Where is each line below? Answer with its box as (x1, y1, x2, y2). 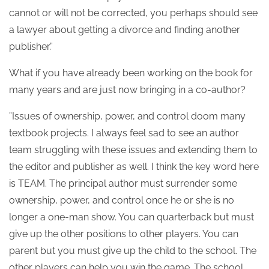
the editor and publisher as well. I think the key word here (9, 161, 259, 172)
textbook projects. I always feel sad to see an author (9, 127, 239, 139)
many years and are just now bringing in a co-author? (9, 84, 246, 95)
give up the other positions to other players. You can (9, 228, 238, 240)
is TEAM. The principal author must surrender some (9, 178, 237, 189)
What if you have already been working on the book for (9, 67, 253, 79)
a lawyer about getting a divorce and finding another (9, 24, 240, 35)
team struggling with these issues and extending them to (9, 144, 258, 156)
